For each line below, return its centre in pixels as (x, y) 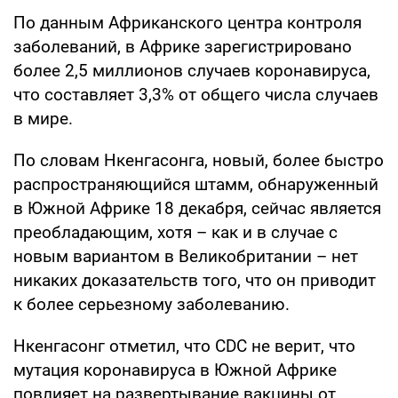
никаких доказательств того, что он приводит (195, 280)
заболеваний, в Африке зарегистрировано (183, 46)
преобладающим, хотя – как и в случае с (175, 232)
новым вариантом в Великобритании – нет (186, 256)
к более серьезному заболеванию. (151, 304)
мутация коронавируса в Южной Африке (175, 370)
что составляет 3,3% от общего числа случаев (196, 94)
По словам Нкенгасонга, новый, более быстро (199, 160)
